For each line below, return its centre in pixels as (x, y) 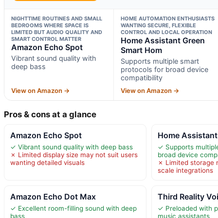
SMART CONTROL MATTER (46, 39)
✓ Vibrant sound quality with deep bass (72, 147)
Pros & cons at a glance (50, 114)
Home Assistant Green (163, 40)
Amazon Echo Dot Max (53, 196)
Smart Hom (141, 50)
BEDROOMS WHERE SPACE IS (50, 25)
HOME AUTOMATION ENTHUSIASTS (167, 18)
